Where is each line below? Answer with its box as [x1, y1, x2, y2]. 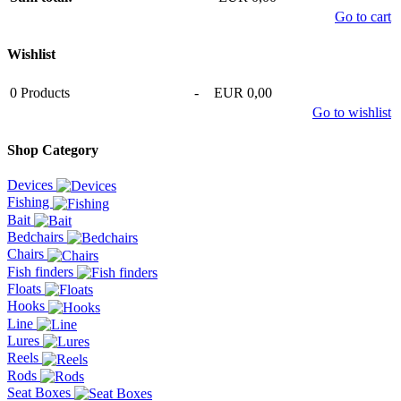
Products [17, 84, 70, 100]
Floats [7, 281, 45, 297]
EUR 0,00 [214, 84, 272, 100]
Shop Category [7, 141, 98, 158]
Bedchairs [7, 229, 67, 245]
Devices [7, 177, 56, 193]
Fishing [7, 194, 53, 210]
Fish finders [7, 263, 77, 279]
